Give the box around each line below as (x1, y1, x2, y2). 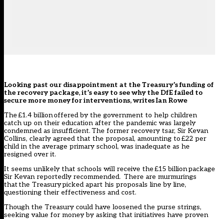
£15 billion (154, 165, 187, 174)
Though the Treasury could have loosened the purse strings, (4, 203, 201, 212)
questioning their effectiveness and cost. (4, 188, 136, 197)
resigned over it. (4, 150, 56, 159)
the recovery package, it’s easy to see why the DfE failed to (4, 88, 203, 97)
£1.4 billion (18, 111, 53, 120)
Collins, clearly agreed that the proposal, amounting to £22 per (4, 134, 206, 143)
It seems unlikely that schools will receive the (4, 165, 154, 174)
